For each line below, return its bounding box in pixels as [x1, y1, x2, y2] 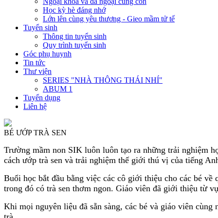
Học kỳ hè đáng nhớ [43, 6, 106, 14]
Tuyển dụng [23, 93, 60, 102]
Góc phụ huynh [23, 50, 72, 58]
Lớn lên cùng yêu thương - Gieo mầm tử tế [43, 15, 175, 23]
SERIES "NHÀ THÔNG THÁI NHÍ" [43, 76, 163, 84]
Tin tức [23, 58, 45, 67]
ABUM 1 [43, 85, 73, 93]
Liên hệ [23, 102, 47, 110]
